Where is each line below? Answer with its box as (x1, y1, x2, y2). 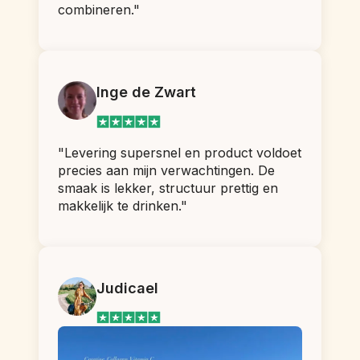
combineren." (58, 2, 140, 18)
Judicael (96, 279, 158, 297)
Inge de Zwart (96, 84, 196, 101)
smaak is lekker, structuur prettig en (58, 179, 278, 196)
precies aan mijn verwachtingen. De (58, 162, 275, 178)
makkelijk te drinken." (58, 197, 187, 214)
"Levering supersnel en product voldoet (58, 144, 301, 161)
